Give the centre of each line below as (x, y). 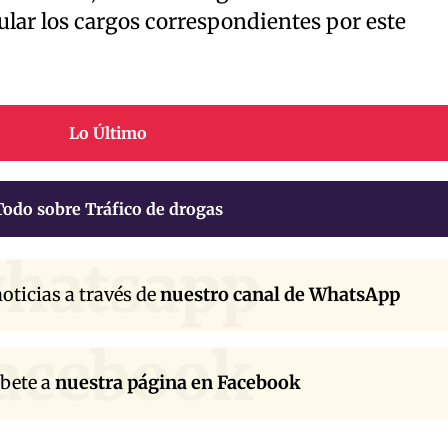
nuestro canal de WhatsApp (279, 295)
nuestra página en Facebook (178, 383)
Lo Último (108, 132)
